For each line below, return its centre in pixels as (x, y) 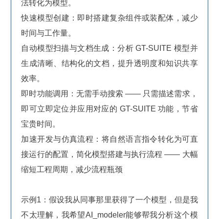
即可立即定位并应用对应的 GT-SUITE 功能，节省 (109, 109)
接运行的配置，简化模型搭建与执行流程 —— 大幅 (109, 154)
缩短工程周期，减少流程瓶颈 (72, 169)
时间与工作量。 (49, 33)
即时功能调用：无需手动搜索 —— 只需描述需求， (109, 93)
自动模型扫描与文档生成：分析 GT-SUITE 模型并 (109, 48)
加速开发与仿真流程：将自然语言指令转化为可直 (109, 139)
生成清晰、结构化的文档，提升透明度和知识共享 (109, 63)
